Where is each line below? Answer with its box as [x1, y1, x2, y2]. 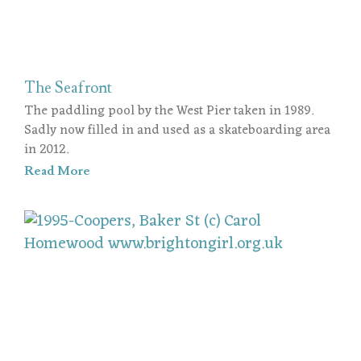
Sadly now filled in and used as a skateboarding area [24, 118, 330, 142]
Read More [24, 162, 90, 179]
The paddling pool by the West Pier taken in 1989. [24, 99, 313, 122]
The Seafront [24, 77, 112, 98]
